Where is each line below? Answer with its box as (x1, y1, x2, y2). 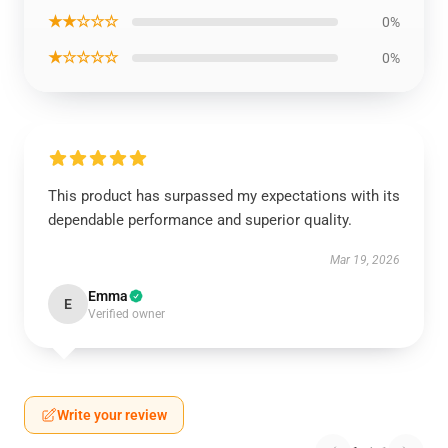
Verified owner (88, 307, 165, 321)
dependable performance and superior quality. (48, 211, 352, 229)
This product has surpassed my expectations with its (48, 187, 400, 205)
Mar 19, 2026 (330, 253, 400, 267)
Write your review (57, 407, 167, 423)
